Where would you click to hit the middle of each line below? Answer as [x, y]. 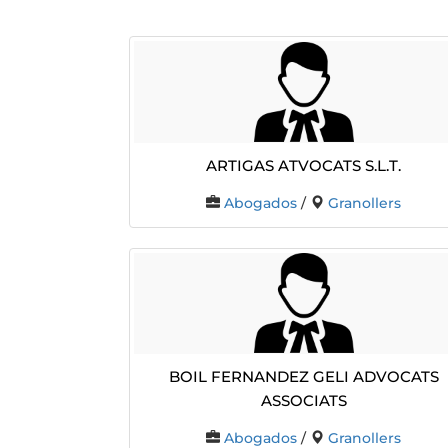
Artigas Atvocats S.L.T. [304, 163]
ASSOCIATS [303, 399]
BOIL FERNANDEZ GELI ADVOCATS [303, 375]
